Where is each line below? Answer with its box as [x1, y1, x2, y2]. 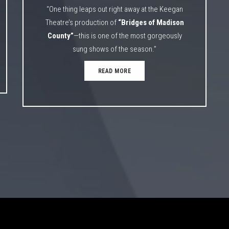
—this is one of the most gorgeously [73, 31, 182, 40]
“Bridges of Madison [118, 17, 184, 27]
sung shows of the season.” [73, 44, 156, 54]
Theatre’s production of [45, 17, 118, 27]
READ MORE [98, 67, 131, 75]
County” [47, 31, 74, 40]
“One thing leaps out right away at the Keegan [46, 4, 183, 14]
